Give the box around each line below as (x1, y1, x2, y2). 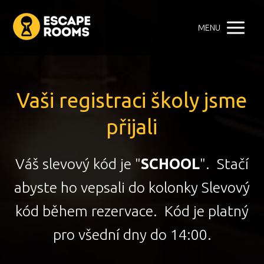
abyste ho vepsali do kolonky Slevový (14, 179, 250, 196)
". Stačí (200, 156, 249, 173)
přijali (105, 115, 157, 139)
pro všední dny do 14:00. (52, 226, 212, 243)
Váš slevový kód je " (15, 156, 141, 173)
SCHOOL (141, 156, 200, 173)
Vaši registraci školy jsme (16, 88, 247, 113)
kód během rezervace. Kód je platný (15, 203, 249, 220)
